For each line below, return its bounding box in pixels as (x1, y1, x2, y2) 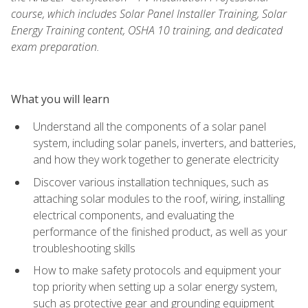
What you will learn (11, 91, 109, 107)
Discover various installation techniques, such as (33, 174, 269, 190)
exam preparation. (11, 38, 100, 54)
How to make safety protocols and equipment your (33, 263, 281, 278)
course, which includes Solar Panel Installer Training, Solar (11, 5, 287, 21)
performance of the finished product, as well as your (33, 223, 287, 239)
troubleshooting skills (33, 240, 135, 256)
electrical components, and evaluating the (33, 207, 234, 223)
